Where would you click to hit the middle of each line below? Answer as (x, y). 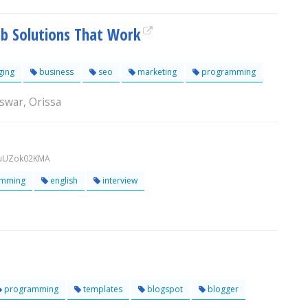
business (55, 72)
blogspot (164, 289)
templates (102, 289)
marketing (156, 72)
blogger (222, 289)
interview (119, 180)
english (63, 180)
